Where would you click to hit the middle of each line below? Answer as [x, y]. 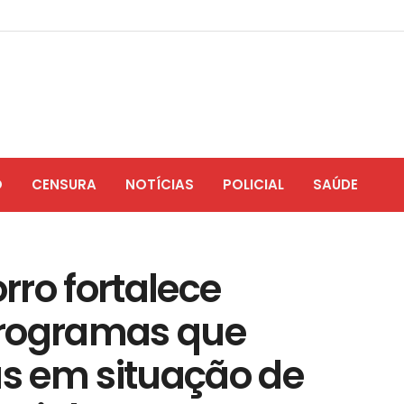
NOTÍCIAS [160, 184]
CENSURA [64, 184]
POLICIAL [253, 184]
